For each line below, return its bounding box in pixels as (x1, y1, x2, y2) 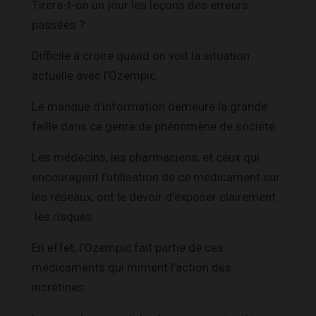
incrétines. (32, 279, 87, 294)
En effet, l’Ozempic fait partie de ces (32, 240, 224, 255)
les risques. (32, 209, 95, 224)
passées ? (32, 17, 85, 32)
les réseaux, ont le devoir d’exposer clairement (32, 189, 276, 204)
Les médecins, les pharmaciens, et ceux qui (32, 150, 260, 164)
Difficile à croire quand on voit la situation (32, 48, 250, 63)
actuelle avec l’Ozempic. (32, 68, 159, 83)
